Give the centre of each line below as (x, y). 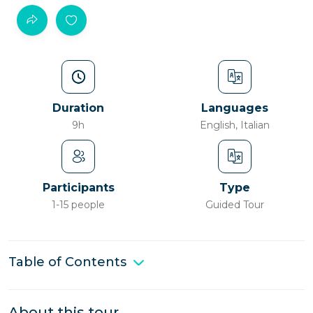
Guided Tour (235, 205)
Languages (235, 108)
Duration (78, 108)
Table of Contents (67, 262)
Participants (78, 188)
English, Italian (235, 125)
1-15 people (78, 205)
